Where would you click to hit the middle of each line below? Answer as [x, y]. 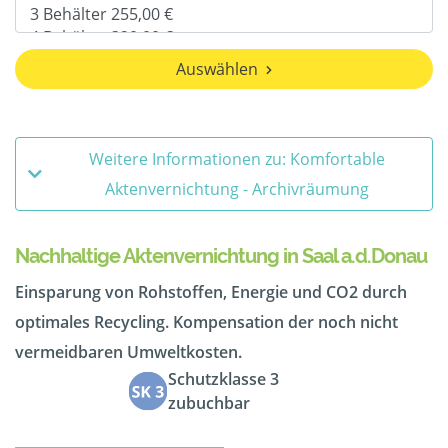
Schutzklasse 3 [223, 379]
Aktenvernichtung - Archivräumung [237, 189]
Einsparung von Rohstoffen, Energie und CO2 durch [211, 292]
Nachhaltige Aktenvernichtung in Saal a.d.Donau [221, 256]
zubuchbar [209, 403]
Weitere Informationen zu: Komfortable [237, 159]
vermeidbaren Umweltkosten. [128, 352]
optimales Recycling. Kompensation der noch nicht [206, 322]
